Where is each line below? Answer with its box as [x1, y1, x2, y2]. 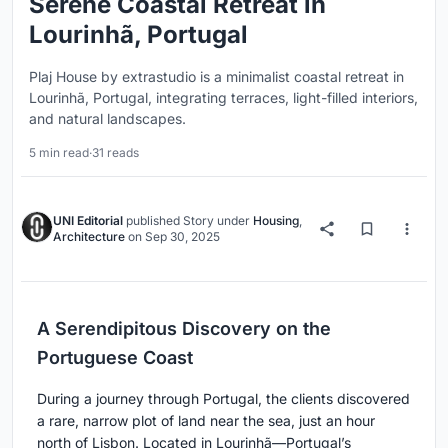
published [123, 213, 183, 229]
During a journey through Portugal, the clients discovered [37, 390, 410, 408]
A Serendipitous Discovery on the [37, 318, 331, 340]
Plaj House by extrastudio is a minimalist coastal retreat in [29, 68, 404, 86]
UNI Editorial [53, 213, 123, 229]
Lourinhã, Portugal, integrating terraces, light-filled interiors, [29, 89, 418, 107]
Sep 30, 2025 [145, 229, 220, 245]
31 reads [92, 145, 139, 161]
